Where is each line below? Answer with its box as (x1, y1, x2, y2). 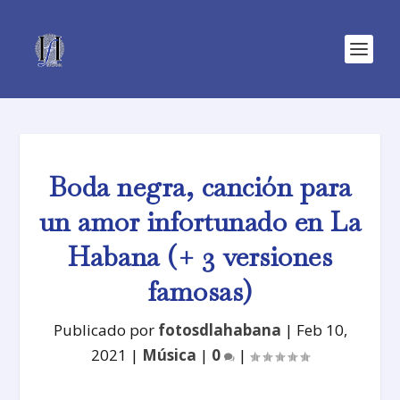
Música (142, 345, 196, 365)
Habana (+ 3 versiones (67, 239, 333, 274)
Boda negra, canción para (48, 170, 352, 204)
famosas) (147, 274, 253, 309)
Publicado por (53, 320, 158, 340)
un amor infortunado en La (38, 204, 362, 239)
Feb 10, (296, 320, 347, 340)
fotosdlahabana (157, 320, 281, 340)
